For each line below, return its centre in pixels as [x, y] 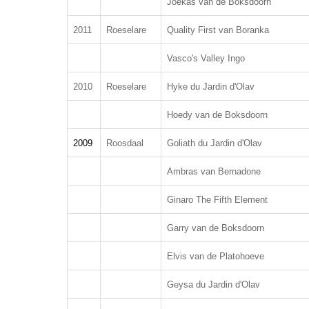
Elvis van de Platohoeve [216, 256]
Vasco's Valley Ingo [206, 58]
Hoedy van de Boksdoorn [217, 115]
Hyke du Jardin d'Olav [211, 87]
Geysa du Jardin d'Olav [213, 285]
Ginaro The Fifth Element [217, 200]
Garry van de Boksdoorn [216, 228]
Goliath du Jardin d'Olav [215, 143]
